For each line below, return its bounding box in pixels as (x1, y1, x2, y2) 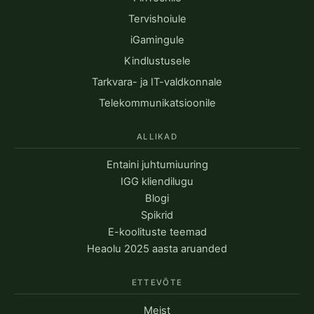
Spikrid (141, 209, 173, 222)
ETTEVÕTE (131, 278, 183, 288)
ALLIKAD (137, 132, 177, 142)
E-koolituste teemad (107, 226, 207, 239)
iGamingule (130, 34, 184, 47)
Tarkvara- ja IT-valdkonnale (92, 76, 222, 89)
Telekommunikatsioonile (98, 97, 216, 110)
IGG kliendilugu (121, 175, 193, 189)
